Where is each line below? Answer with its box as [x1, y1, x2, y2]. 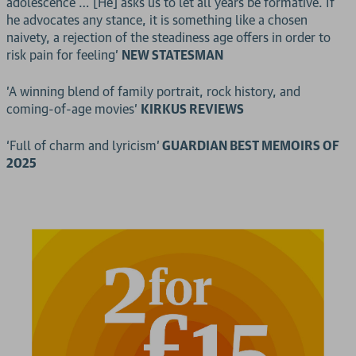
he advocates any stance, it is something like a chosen [6, 12, 308, 28]
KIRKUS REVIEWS [141, 101, 244, 117]
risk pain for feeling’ [6, 47, 122, 63]
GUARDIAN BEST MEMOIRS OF [160, 137, 339, 153]
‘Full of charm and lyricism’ [6, 137, 160, 153]
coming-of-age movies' [6, 101, 141, 117]
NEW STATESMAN [122, 47, 223, 63]
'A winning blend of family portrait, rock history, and [6, 83, 300, 99]
